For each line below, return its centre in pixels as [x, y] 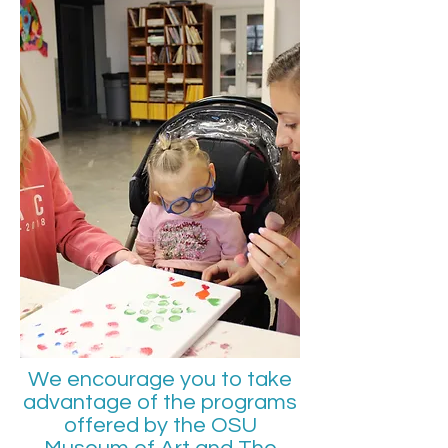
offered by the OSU [160, 425]
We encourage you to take [160, 379]
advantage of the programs [160, 402]
